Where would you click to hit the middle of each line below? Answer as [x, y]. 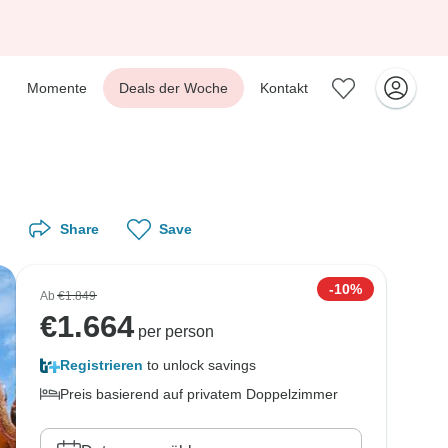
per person [174, 331]
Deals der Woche [173, 88]
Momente [57, 88]
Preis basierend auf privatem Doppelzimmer [199, 394]
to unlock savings [199, 365]
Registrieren [101, 365]
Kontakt [284, 88]
